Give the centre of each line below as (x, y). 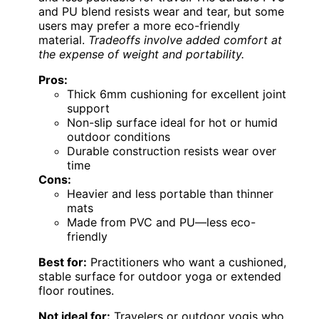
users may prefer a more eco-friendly (139, 25)
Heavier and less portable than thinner (170, 193)
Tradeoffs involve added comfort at (185, 40)
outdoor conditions (119, 136)
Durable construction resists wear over (172, 151)
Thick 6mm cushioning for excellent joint (177, 94)
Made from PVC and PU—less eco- (161, 222)
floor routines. (76, 290)
